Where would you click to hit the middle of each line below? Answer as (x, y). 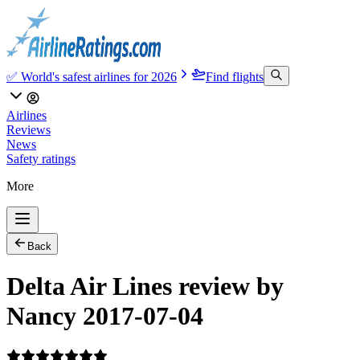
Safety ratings (41, 159)
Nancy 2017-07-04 (105, 316)
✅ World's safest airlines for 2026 (92, 77)
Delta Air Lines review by (145, 286)
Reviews (29, 130)
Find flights (235, 77)
